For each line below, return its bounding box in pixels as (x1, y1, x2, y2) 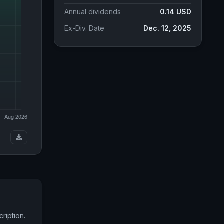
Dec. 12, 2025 (143, 24, 191, 32)
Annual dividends (64, 7, 121, 16)
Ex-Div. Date (64, 24, 104, 32)
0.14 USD (160, 7, 191, 16)
